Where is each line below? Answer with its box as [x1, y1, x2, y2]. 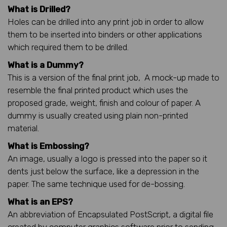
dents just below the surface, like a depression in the [8, 166, 199, 176]
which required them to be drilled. [8, 42, 129, 52]
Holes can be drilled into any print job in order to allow [8, 16, 204, 27]
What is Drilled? [8, 4, 70, 14]
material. [8, 123, 39, 133]
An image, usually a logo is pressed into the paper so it [8, 153, 207, 164]
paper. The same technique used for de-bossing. [8, 178, 185, 189]
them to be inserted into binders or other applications [8, 29, 202, 40]
